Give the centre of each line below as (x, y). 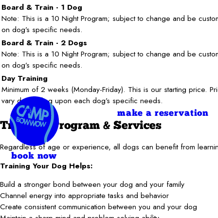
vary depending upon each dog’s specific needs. (82, 100)
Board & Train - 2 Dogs (44, 42)
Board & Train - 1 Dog (42, 7)
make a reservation (163, 113)
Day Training (25, 78)
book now (34, 157)
